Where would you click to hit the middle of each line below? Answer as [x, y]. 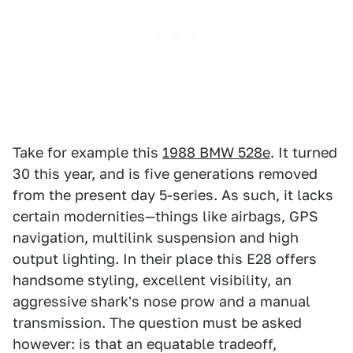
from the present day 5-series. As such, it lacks [173, 195]
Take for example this [87, 152]
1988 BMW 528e [216, 152]
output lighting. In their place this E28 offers [165, 259]
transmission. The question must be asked [157, 323]
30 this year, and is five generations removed [165, 174]
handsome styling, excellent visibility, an [152, 280]
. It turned [304, 152]
